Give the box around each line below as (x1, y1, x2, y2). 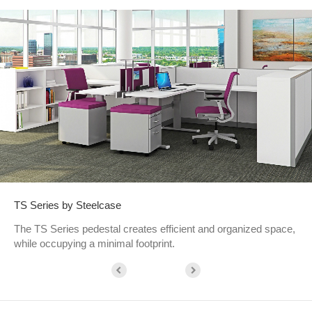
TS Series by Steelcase (14, 198, 121, 211)
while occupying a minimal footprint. (14, 237, 175, 249)
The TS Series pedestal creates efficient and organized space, (14, 222, 295, 235)
